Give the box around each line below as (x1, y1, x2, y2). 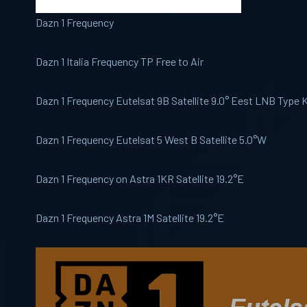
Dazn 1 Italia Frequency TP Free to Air (36, 55, 204, 69)
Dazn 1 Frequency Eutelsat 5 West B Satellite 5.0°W (36, 133, 267, 147)
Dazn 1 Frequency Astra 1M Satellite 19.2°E (36, 211, 224, 225)
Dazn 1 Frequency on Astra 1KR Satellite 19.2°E (36, 172, 244, 186)
